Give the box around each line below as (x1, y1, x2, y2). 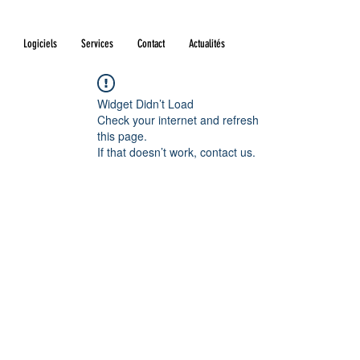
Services (81, 37, 113, 51)
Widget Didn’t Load (97, 96, 194, 112)
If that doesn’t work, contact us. (97, 144, 256, 160)
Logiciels (23, 37, 57, 51)
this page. (97, 128, 147, 144)
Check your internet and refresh (97, 112, 259, 128)
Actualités (189, 37, 225, 51)
